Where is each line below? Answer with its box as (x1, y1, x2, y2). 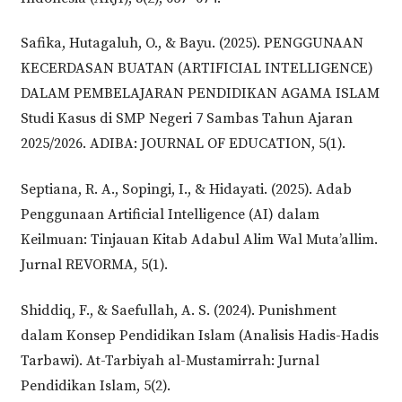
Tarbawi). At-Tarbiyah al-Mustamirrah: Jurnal (20, 352, 319, 371)
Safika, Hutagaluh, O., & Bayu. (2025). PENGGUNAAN (20, 34, 363, 53)
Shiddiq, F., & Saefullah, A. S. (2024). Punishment (20, 301, 336, 320)
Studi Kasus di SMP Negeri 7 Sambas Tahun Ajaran (20, 109, 353, 128)
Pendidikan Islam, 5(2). (20, 377, 170, 396)
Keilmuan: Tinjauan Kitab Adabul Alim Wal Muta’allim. (20, 231, 378, 249)
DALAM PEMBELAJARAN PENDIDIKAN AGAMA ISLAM (20, 84, 380, 103)
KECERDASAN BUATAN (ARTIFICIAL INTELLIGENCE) (20, 59, 373, 78)
